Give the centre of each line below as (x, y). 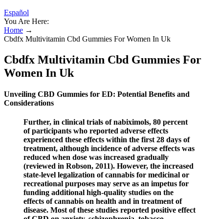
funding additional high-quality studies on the (99, 193)
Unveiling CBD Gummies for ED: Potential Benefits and (97, 94)
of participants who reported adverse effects (96, 131)
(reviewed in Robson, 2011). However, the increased (109, 166)
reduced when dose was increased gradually (96, 157)
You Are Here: (26, 21)
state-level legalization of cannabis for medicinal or (106, 175)
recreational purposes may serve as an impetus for (106, 184)
